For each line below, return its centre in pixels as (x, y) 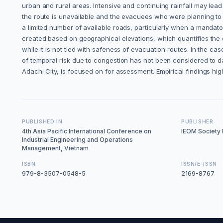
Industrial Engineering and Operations (77, 139)
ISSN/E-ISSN (199, 164)
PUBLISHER (197, 121)
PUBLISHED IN (42, 121)
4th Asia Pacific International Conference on (87, 131)
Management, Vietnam (55, 148)
